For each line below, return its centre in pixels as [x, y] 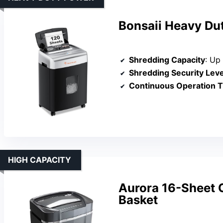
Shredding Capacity [167, 60]
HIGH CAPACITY [40, 160]
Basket [138, 200]
